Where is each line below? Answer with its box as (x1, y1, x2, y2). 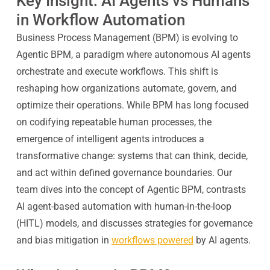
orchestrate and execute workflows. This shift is (16, 66, 218, 77)
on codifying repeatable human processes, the (16, 116, 212, 128)
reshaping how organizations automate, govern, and (16, 83, 237, 94)
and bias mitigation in (16, 234, 109, 246)
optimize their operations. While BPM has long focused (16, 99, 249, 111)
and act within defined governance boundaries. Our (16, 167, 232, 178)
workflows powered (111, 234, 193, 246)
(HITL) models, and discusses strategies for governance (16, 218, 253, 229)
